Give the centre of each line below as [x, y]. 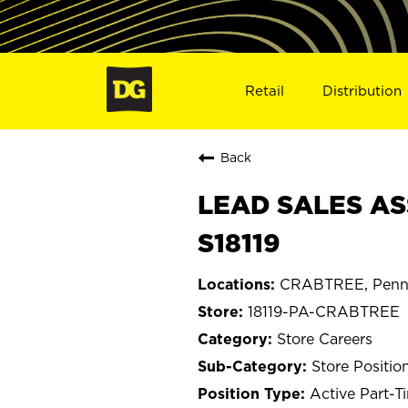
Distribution [362, 90]
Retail [264, 90]
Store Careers [325, 338]
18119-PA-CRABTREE [324, 311]
